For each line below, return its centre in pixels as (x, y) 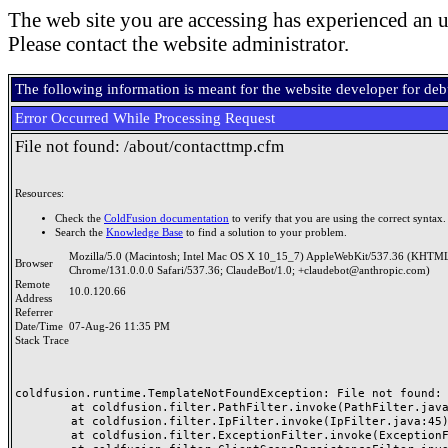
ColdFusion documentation (166, 218)
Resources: (39, 193)
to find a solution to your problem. (265, 232)
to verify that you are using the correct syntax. (337, 218)
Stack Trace (42, 340)
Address (36, 298)
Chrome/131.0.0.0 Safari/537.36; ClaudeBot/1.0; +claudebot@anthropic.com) (249, 270)
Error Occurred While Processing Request (145, 118)
